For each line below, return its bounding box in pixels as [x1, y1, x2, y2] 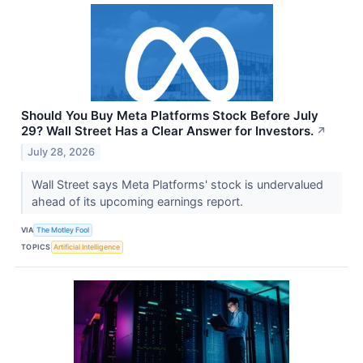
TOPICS [21, 242, 51, 252]
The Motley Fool [36, 225, 90, 235]
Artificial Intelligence [53, 242, 121, 252]
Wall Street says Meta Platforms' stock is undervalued [31, 177, 323, 191]
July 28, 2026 [28, 145, 96, 158]
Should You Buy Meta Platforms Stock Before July [21, 108, 318, 124]
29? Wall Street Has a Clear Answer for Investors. [21, 123, 314, 139]
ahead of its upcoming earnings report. [31, 194, 246, 208]
